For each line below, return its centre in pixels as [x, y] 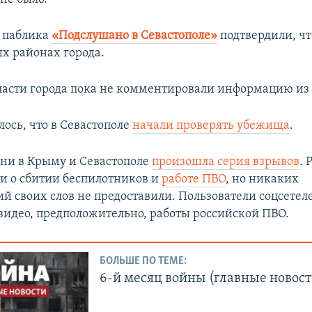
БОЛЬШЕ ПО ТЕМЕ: [143, 262]
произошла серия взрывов [226, 162]
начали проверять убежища [211, 125]
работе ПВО [194, 179]
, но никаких [263, 179]
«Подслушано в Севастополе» [135, 36]
